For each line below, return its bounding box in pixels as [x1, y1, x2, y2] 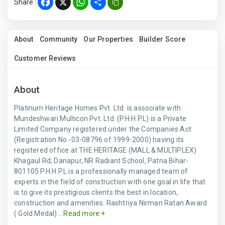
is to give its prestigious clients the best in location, [14, 188, 178, 196]
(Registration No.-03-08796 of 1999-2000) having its [14, 136, 184, 144]
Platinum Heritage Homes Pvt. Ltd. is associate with [14, 104, 181, 112]
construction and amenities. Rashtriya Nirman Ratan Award [14, 199, 207, 207]
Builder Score [139, 35, 186, 43]
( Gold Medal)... [14, 209, 62, 217]
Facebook [45, 1, 80, 11]
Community [39, 35, 78, 43]
